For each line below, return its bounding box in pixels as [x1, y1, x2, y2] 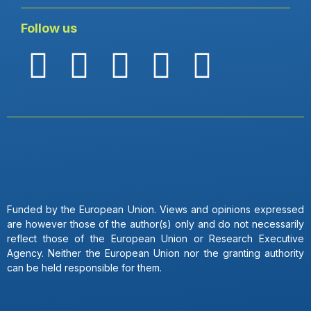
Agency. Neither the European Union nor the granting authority [7, 247, 304, 259]
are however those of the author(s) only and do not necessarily [7, 218, 304, 230]
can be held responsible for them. [7, 262, 162, 274]
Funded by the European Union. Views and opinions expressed [7, 203, 304, 215]
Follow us [21, 21, 77, 35]
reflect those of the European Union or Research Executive [7, 233, 304, 244]
